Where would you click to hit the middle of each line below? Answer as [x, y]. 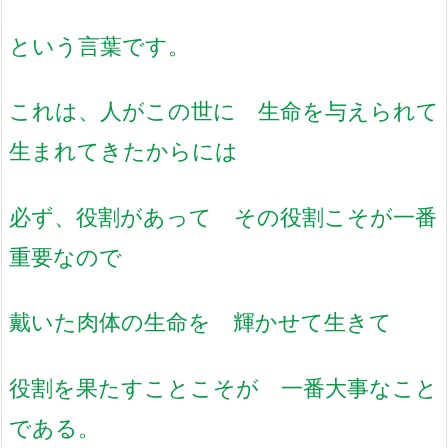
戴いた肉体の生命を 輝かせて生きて [200, 322]
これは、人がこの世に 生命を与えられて [224, 111]
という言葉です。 [99, 45]
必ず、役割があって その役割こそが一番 [223, 216]
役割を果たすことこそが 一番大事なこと [223, 387]
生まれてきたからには [123, 151]
